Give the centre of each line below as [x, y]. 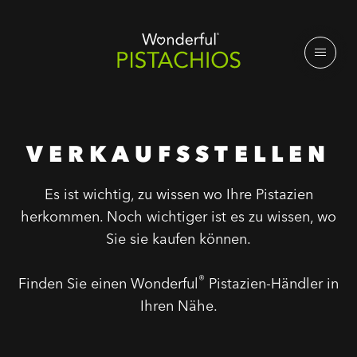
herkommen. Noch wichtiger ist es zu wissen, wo [178, 216]
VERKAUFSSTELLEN [178, 154]
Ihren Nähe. [178, 306]
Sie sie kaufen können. [178, 239]
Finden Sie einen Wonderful [108, 283]
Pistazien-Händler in [272, 283]
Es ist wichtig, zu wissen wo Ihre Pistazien [178, 194]
